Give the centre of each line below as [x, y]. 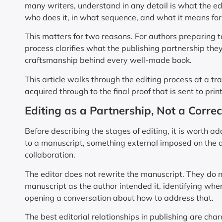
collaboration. [50, 155]
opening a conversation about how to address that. [119, 197]
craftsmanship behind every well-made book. [108, 60]
